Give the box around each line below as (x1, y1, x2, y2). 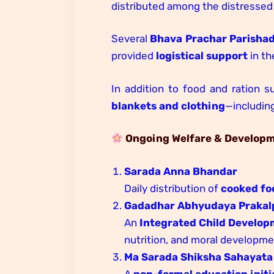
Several (111, 32, 150, 45)
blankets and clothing (111, 99, 225, 112)
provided (111, 50, 156, 62)
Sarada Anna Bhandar (124, 165, 238, 177)
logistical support (156, 50, 248, 62)
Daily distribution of (124, 182, 221, 194)
